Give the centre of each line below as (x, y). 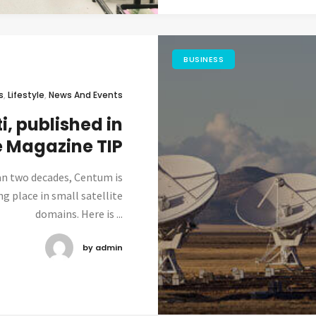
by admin (103, 248)
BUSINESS (204, 59)
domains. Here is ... (79, 214)
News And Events (86, 95)
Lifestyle (26, 95)
